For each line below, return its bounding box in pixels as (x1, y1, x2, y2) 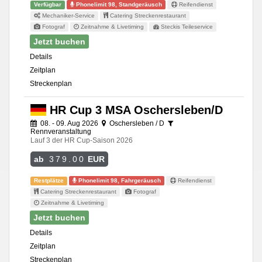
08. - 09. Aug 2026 (39, 119, 100, 128)
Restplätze (34, 177, 64, 184)
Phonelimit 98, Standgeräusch (74, 1, 163, 8)
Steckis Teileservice (158, 23, 213, 30)
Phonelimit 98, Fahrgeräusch (77, 177, 161, 184)
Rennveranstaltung (30, 127, 91, 136)
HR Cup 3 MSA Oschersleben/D (46, 104, 223, 117)
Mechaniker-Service (40, 12, 95, 19)
